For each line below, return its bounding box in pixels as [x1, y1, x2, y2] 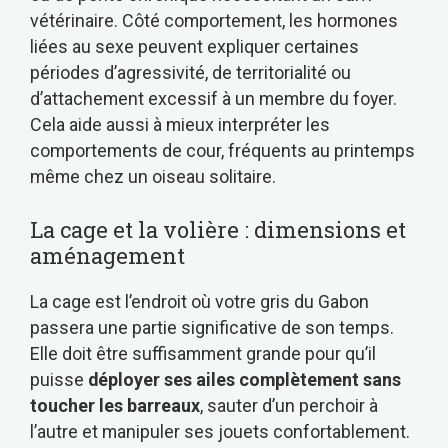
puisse [30, 368, 88, 390]
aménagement [30, 240, 185, 270]
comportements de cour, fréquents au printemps [30, 139, 415, 161]
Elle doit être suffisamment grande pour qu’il [30, 342, 376, 364]
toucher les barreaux [30, 394, 200, 416]
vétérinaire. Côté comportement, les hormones [30, 9, 398, 31]
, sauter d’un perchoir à [200, 394, 378, 416]
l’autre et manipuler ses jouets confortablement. [30, 420, 410, 442]
